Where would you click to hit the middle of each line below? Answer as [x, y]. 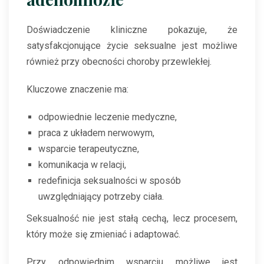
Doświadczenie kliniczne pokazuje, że [132, 30]
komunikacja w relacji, [82, 165]
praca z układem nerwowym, [96, 133]
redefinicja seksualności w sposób [110, 181]
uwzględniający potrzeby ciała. [101, 197]
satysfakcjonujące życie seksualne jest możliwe [132, 46]
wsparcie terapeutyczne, [89, 149]
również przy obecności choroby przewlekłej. [119, 62]
